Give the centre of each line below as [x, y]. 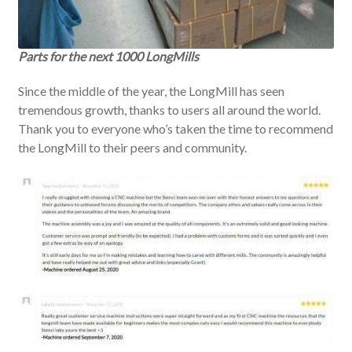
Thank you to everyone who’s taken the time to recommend [175, 129]
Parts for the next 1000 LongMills [108, 56]
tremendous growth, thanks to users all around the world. [169, 110]
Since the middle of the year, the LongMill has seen [151, 91]
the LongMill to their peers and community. [132, 148]
